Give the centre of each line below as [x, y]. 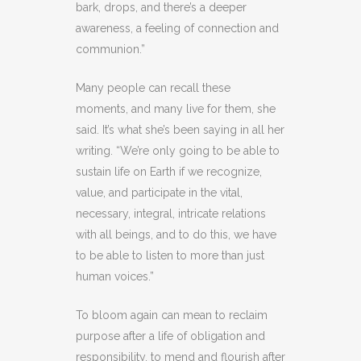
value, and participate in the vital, [159, 192]
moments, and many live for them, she [176, 108]
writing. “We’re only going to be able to [178, 150]
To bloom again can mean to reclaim [172, 315]
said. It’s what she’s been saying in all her [180, 129]
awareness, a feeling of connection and [177, 28]
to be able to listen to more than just [170, 255]
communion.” [110, 49]
